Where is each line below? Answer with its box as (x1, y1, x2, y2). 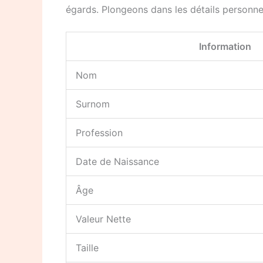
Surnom (76, 98, 110, 110)
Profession (76, 127, 123, 139)
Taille (76, 242, 99, 254)
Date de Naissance (76, 156, 159, 168)
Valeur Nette (76, 213, 131, 225)
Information (199, 41, 251, 53)
